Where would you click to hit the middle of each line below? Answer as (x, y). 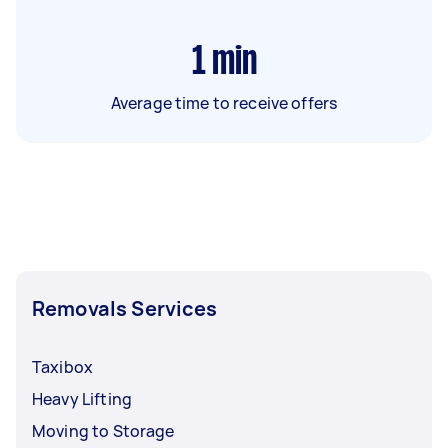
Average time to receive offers (224, 102)
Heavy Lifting (82, 398)
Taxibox (63, 366)
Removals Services (125, 308)
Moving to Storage (103, 430)
